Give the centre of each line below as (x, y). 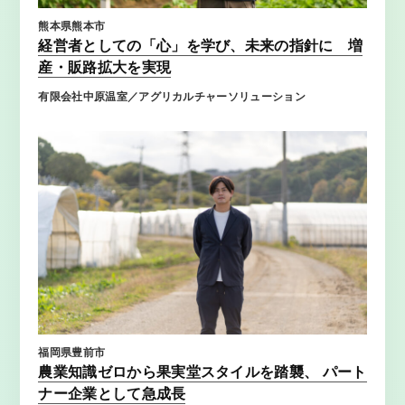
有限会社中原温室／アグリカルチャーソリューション (172, 97)
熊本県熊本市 (72, 27)
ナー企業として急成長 (112, 393)
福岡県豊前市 (72, 352)
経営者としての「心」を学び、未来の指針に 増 (201, 46)
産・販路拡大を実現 (105, 68)
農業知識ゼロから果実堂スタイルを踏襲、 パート (202, 372)
